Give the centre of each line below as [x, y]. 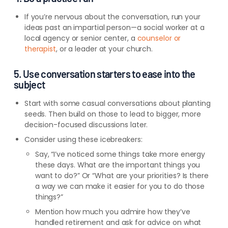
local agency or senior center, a [81, 38]
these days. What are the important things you [118, 165]
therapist [40, 49]
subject [29, 84]
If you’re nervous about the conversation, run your [112, 17]
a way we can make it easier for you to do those [120, 186]
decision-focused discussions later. [86, 125]
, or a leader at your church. [104, 49]
